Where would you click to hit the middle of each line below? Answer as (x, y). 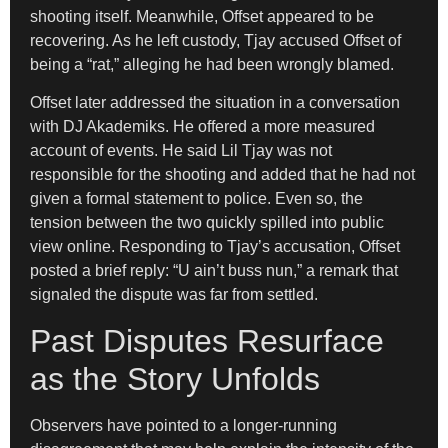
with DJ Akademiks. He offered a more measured (202, 127)
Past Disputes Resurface (207, 340)
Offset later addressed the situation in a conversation (215, 103)
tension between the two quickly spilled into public (207, 223)
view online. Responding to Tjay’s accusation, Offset (215, 247)
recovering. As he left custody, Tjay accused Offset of (215, 40)
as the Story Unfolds (175, 378)
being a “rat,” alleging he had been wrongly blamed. (212, 64)
